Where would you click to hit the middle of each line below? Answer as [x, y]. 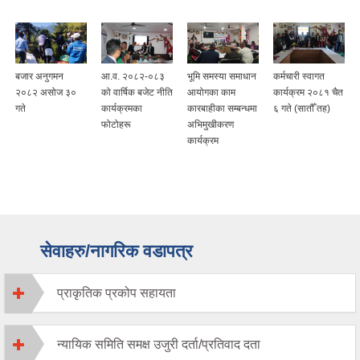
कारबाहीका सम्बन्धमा [222, 109]
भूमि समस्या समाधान [222, 77]
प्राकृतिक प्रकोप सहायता [117, 293]
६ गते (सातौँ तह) [302, 109]
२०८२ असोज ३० [46, 93]
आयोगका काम [211, 93]
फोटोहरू [116, 125]
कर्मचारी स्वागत [299, 77]
